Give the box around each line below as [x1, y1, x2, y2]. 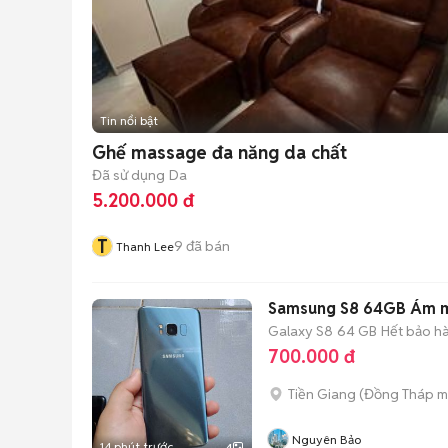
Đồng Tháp [364, 385, 434, 403]
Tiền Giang [288, 385, 356, 403]
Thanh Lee [116, 239, 174, 254]
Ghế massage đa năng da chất [92, 141, 347, 164]
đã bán [183, 236, 230, 255]
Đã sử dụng [92, 165, 165, 184]
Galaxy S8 [268, 321, 333, 340]
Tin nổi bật [100, 113, 158, 128]
